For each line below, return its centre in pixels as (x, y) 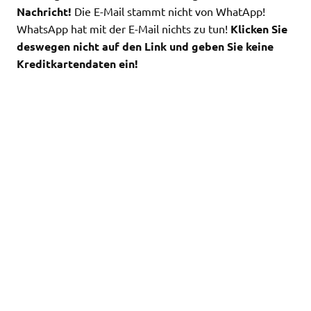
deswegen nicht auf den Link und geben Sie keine (145, 46)
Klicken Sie (259, 28)
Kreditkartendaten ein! (77, 63)
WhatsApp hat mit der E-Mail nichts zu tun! (124, 28)
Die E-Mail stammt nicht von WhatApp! (168, 11)
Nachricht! (44, 11)
